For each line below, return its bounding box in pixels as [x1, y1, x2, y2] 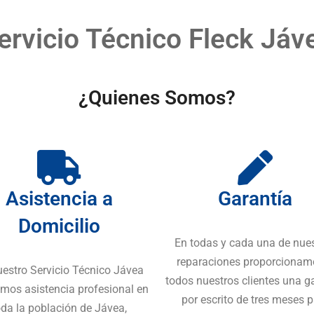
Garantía [218, 187, 292, 211]
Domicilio [18, 214, 100, 238]
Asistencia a [5, 187, 113, 211]
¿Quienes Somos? [78, 86, 235, 110]
